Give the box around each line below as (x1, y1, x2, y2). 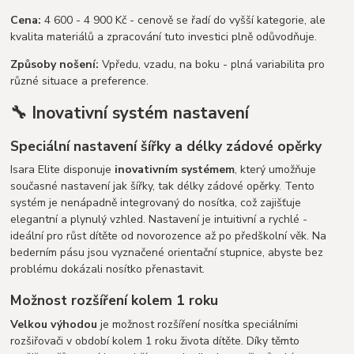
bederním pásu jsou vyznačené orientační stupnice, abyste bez (10, 245, 324, 261)
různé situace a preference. (10, 73, 149, 88)
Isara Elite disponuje (10, 162, 115, 178)
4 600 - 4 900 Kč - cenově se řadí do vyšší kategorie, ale (41, 12, 326, 28)
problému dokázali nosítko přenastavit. (10, 262, 205, 277)
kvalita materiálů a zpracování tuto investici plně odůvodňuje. (10, 28, 318, 44)
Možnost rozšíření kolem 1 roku (10, 290, 219, 310)
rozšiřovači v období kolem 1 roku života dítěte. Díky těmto (10, 333, 300, 348)
